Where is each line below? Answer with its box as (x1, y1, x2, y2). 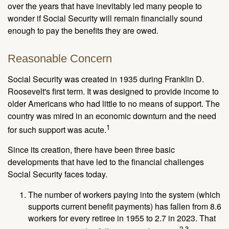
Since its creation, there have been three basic (8, 143, 175, 155)
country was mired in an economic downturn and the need (8, 109, 216, 122)
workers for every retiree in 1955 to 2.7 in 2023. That (28, 212, 216, 224)
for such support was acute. (8, 123, 106, 135)
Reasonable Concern (8, 52, 112, 65)
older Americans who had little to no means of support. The (8, 97, 220, 109)
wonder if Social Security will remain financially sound (8, 12, 202, 24)
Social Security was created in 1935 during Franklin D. (8, 73, 204, 85)
